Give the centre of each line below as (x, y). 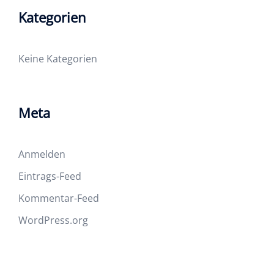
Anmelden (42, 154)
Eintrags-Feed (50, 176)
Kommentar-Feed (59, 198)
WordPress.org (53, 220)
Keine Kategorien (58, 59)
